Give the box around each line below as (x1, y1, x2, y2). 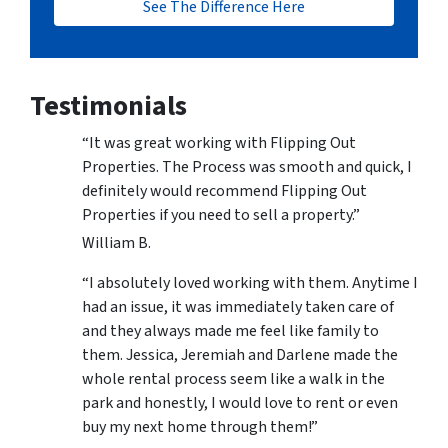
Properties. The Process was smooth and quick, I (82, 156, 412, 179)
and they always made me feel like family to (82, 320, 379, 343)
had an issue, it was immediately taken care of (82, 296, 394, 319)
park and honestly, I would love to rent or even (82, 392, 398, 415)
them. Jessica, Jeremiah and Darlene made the (82, 344, 398, 367)
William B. (82, 232, 151, 255)
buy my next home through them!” (82, 416, 318, 439)
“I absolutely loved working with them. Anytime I (82, 272, 418, 295)
